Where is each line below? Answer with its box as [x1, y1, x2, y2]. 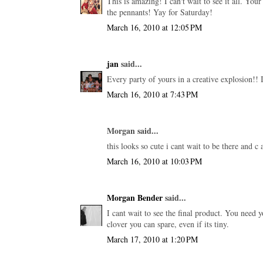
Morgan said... [107, 124, 159, 137]
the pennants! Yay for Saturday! [107, 6, 213, 18]
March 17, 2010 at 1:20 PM [107, 233, 198, 245]
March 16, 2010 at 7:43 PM [107, 88, 198, 100]
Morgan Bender [107, 191, 163, 204]
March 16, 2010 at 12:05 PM [107, 21, 202, 33]
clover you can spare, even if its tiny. [107, 218, 229, 230]
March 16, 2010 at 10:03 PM [107, 155, 202, 167]
